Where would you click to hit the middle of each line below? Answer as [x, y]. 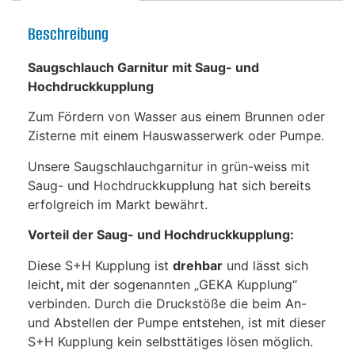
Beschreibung [68, 33]
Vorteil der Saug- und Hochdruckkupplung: [161, 235]
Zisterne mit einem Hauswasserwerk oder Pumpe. [176, 136]
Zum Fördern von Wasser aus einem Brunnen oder [176, 117]
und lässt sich [265, 265]
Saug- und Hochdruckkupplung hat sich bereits [169, 185]
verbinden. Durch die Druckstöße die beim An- [167, 303]
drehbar [198, 265]
